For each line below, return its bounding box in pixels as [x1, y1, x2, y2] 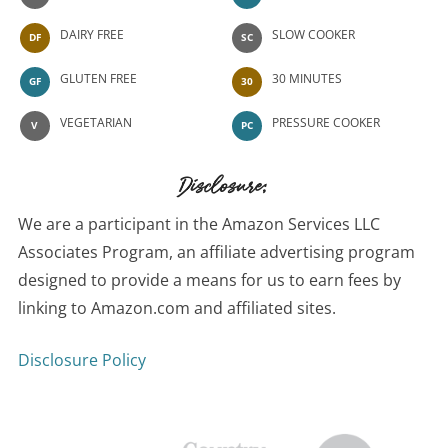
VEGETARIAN [59, 114, 132, 132]
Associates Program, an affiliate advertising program [17, 240, 415, 263]
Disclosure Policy [17, 348, 146, 371]
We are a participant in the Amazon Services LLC [17, 212, 380, 235]
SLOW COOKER [272, 26, 355, 44]
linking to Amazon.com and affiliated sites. [17, 296, 336, 319]
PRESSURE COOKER [272, 114, 380, 132]
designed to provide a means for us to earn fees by [17, 268, 401, 291]
